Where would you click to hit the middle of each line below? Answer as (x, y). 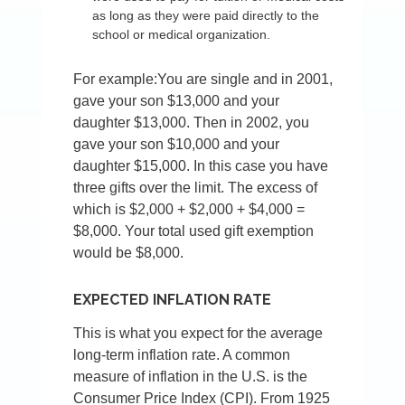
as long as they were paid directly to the (206, 16)
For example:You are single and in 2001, (203, 80)
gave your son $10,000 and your (177, 145)
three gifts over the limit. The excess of (196, 188)
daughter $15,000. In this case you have (201, 166)
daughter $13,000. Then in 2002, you (192, 123)
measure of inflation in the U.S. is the (191, 377)
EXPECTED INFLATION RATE (173, 300)
